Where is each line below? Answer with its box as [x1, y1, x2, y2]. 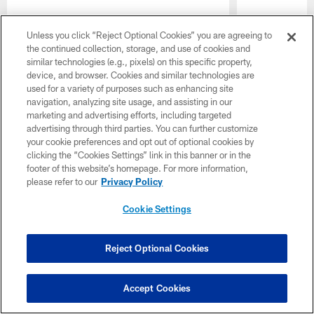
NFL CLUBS [11, 135, 63, 147]
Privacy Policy [101, 176, 163, 187]
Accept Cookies [123, 282, 191, 294]
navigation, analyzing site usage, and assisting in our [27, 96, 233, 107]
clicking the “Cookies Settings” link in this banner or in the [27, 149, 252, 161]
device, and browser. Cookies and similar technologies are [27, 69, 255, 81]
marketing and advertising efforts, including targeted [27, 109, 232, 121]
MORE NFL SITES [11, 163, 88, 175]
